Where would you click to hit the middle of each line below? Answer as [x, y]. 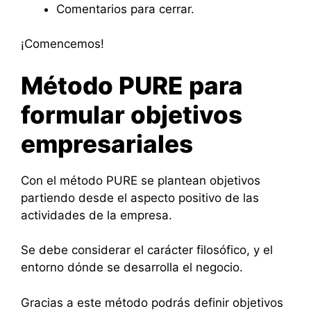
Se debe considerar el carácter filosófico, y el [147, 250]
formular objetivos [132, 114]
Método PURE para [132, 85]
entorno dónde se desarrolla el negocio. [132, 267]
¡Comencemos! [62, 44]
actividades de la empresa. [96, 215]
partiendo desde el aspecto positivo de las [140, 197]
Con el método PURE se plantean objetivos [141, 180]
